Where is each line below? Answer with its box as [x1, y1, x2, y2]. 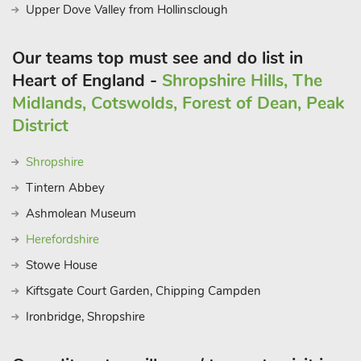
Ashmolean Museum [26, 205, 136, 222]
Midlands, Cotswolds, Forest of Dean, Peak [12, 92, 344, 114]
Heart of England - [12, 69, 162, 92]
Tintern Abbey [26, 180, 105, 196]
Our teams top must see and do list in [12, 47, 303, 69]
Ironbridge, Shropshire [26, 309, 145, 325]
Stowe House [26, 257, 98, 273]
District [12, 114, 68, 137]
